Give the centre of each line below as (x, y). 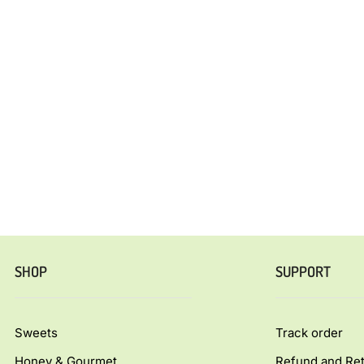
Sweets (36, 333)
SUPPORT (303, 272)
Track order (309, 333)
